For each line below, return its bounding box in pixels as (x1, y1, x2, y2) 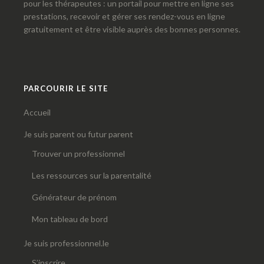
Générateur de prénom (32, 192, 117, 203)
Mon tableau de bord (32, 214, 108, 225)
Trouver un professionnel (32, 148, 125, 159)
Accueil (24, 107, 51, 118)
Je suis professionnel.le (24, 238, 109, 249)
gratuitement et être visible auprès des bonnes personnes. (24, 24, 240, 35)
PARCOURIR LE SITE (24, 84, 108, 94)
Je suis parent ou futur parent (24, 129, 133, 140)
